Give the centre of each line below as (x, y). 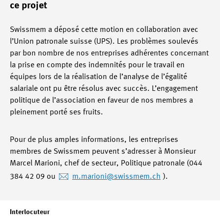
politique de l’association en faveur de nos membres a (101, 101)
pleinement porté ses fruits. (56, 112)
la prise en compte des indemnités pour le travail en (97, 65)
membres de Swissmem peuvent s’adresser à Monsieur (103, 152)
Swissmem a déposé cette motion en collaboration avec (104, 30)
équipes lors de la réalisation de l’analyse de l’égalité (98, 77)
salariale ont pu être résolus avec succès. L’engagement (104, 89)
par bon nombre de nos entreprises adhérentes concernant (109, 54)
